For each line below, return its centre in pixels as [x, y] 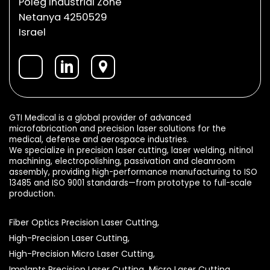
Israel [32, 32]
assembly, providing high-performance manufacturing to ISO [133, 172]
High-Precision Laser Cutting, [69, 238]
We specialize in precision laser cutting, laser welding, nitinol [131, 150]
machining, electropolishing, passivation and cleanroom [122, 161]
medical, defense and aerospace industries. [99, 139]
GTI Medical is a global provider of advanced [100, 118]
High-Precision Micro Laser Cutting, [82, 253]
